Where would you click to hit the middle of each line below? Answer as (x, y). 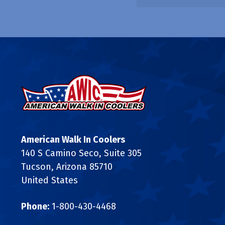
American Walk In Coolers (73, 139)
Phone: (35, 206)
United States (49, 180)
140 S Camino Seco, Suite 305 (81, 153)
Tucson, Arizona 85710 (67, 166)
